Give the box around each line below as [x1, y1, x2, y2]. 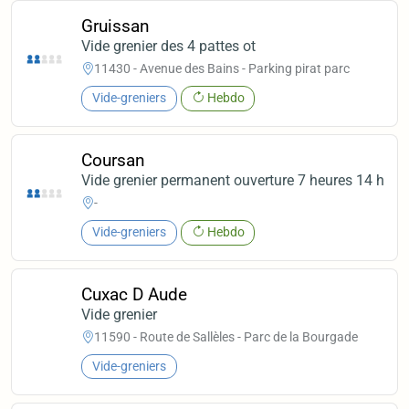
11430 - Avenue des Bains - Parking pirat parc [94, 61, 351, 77]
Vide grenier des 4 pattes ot [81, 37, 257, 55]
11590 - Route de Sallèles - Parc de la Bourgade [94, 330, 359, 345]
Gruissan [81, 15, 151, 37]
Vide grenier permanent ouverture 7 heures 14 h [81, 171, 385, 189]
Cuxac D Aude [81, 283, 188, 305]
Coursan [81, 149, 146, 171]
